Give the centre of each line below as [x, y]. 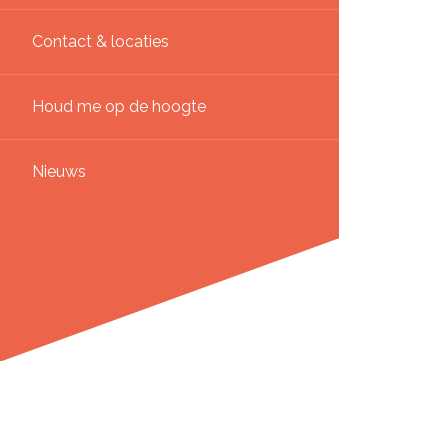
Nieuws [59, 171]
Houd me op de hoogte [119, 106]
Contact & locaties [100, 41]
